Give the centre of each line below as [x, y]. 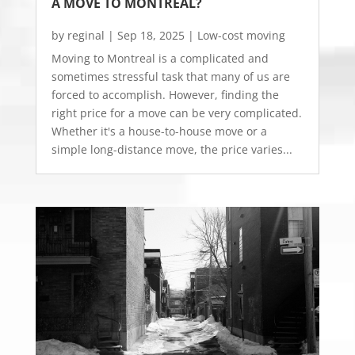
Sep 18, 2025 [151, 35]
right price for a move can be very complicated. [176, 113]
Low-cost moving [241, 35]
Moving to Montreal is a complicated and [160, 58]
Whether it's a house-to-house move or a [159, 131]
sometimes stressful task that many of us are [170, 76]
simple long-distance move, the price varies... [172, 149]
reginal [86, 35]
